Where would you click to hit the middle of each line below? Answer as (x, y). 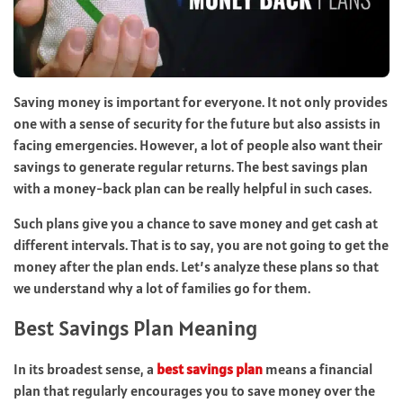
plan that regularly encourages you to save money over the (194, 390)
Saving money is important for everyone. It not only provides (201, 101)
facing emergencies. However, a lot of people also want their (198, 144)
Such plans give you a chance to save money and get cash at (196, 223)
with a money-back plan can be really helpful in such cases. (193, 188)
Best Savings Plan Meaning (135, 327)
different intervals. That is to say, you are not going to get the (201, 244)
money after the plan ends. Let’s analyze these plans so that (196, 266)
